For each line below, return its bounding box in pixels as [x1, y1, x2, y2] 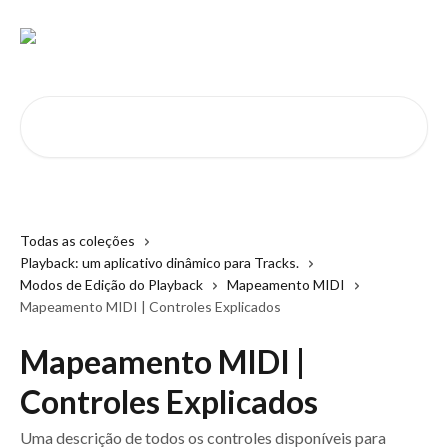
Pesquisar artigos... [19, 98, 147, 117]
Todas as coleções [20, 232, 135, 249]
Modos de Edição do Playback [20, 276, 203, 293]
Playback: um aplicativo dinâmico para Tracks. [20, 254, 299, 271]
